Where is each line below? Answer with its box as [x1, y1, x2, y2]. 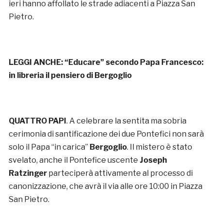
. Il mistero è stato [126, 142, 192, 152]
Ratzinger [8, 168, 48, 178]
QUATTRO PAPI [8, 116, 66, 125]
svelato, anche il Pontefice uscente [8, 155, 139, 165]
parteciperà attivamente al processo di [48, 168, 193, 178]
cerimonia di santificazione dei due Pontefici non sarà [8, 129, 204, 139]
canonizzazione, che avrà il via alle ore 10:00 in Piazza [8, 181, 202, 191]
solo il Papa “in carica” [8, 142, 88, 152]
